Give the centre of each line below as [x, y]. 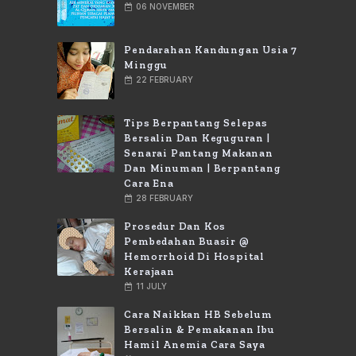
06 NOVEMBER [166, 6]
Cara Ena [149, 183]
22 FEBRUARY [165, 79]
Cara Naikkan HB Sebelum [198, 314]
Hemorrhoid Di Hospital [194, 256]
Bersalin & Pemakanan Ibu [199, 329]
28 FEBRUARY [165, 198]
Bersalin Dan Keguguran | [197, 138]
